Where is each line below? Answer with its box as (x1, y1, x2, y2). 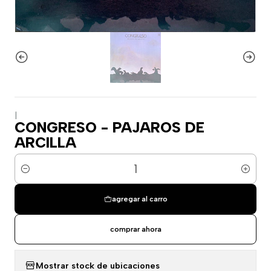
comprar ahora (109, 225, 162, 233)
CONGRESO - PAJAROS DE (15, 119, 204, 136)
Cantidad (15, 170, 51, 181)
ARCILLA (15, 134, 76, 151)
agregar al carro (111, 195, 168, 203)
